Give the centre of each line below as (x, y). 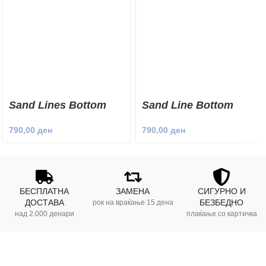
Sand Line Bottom (188, 105)
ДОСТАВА (44, 202)
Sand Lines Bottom (58, 105)
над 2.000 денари (44, 214)
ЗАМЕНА (133, 191)
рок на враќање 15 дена (133, 202)
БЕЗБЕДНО (222, 202)
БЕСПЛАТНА (45, 191)
